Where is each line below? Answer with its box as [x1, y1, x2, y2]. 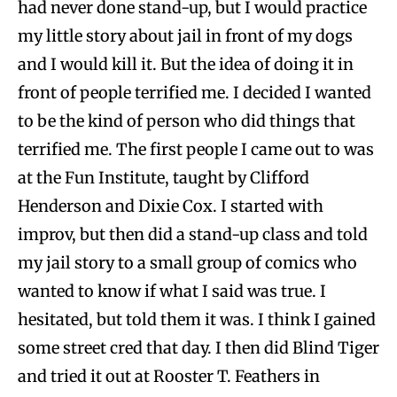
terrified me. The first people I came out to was [18, 138, 374, 160]
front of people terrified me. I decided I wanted [18, 82, 371, 103]
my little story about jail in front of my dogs [18, 25, 353, 46]
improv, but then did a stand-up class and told [18, 223, 368, 245]
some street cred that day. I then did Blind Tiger [18, 337, 379, 358]
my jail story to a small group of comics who [18, 252, 357, 273]
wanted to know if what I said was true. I [18, 280, 326, 301]
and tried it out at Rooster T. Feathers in [18, 365, 320, 386]
